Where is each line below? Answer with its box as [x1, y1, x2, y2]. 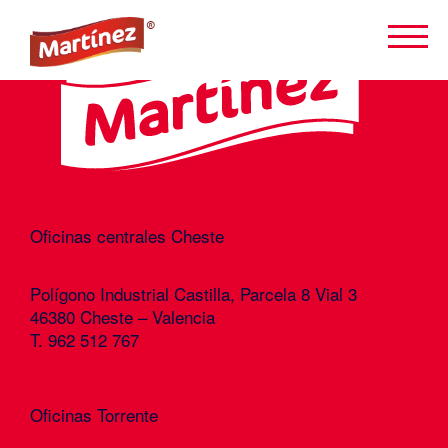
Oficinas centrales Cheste [30, 223, 224, 248]
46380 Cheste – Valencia [30, 304, 215, 329]
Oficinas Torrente [30, 402, 158, 427]
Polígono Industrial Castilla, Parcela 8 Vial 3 [30, 281, 357, 306]
